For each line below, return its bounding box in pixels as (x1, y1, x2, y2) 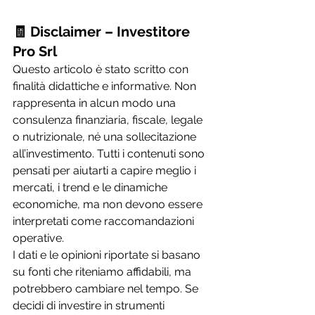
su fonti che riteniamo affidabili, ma (13, 264, 194, 278)
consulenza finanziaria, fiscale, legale (13, 112, 205, 127)
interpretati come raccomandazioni (13, 214, 197, 228)
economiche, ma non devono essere (13, 197, 205, 211)
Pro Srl (13, 42, 57, 60)
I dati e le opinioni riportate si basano (13, 247, 203, 262)
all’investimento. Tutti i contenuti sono (13, 146, 207, 160)
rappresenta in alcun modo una (13, 96, 179, 110)
